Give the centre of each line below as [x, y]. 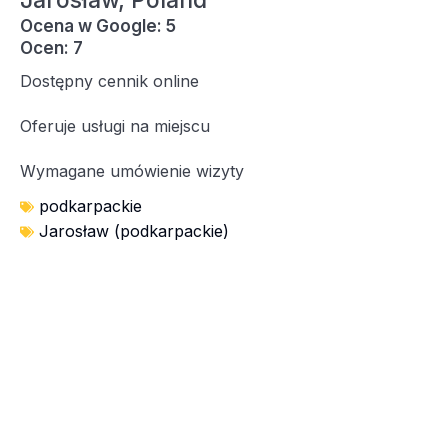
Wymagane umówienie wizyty [132, 171]
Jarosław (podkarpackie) [134, 231]
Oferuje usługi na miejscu [115, 126]
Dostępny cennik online [109, 81]
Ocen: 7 [51, 48]
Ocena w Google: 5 [98, 26]
